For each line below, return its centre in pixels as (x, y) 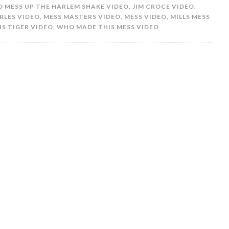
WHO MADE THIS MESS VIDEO (108, 27)
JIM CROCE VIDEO (163, 6)
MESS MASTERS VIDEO (82, 17)
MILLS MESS (190, 17)
